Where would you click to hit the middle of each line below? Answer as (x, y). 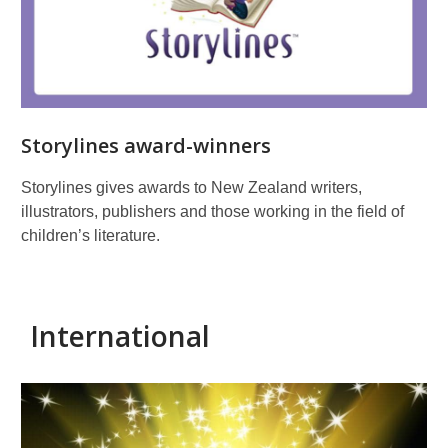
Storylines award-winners (146, 145)
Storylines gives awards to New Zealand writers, (191, 187)
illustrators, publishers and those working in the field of (212, 211)
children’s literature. (90, 235)
